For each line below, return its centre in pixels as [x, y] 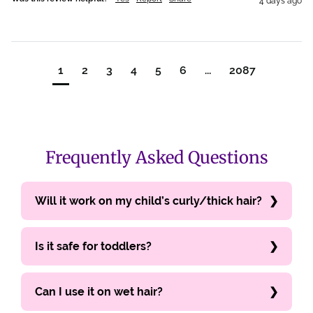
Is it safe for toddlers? [93, 246]
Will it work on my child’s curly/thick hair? [148, 201]
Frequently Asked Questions [156, 157]
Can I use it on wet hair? [99, 291]
